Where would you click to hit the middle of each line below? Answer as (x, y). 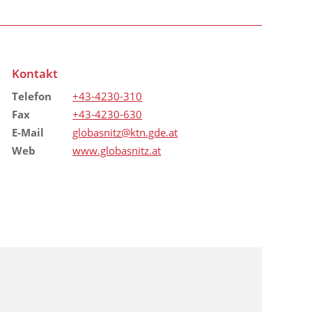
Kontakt (34, 73)
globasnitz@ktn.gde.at (125, 132)
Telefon (31, 96)
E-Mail (28, 132)
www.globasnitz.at (117, 150)
